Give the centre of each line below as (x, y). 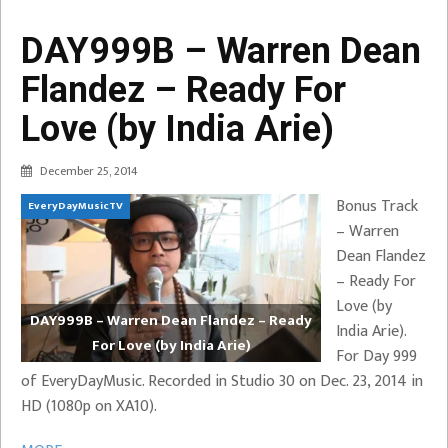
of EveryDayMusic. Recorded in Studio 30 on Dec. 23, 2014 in (222, 381)
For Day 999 (376, 356)
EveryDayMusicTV (75, 205)
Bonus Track (377, 206)
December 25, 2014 (89, 170)
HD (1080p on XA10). (89, 406)
